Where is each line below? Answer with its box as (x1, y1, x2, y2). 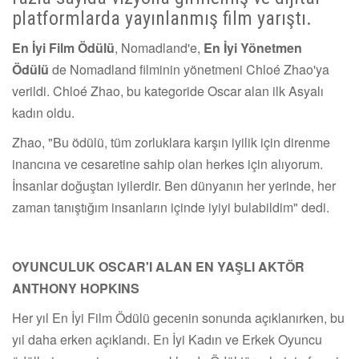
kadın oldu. (12, 103, 75, 122)
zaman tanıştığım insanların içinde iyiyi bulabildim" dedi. (12, 197, 329, 216)
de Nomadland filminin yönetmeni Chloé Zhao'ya (49, 59, 329, 79)
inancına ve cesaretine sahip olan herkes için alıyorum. (12, 154, 323, 173)
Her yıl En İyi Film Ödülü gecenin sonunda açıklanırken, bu (12, 308, 345, 327)
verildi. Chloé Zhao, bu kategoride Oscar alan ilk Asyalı (12, 81, 324, 100)
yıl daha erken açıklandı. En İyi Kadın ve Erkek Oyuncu (12, 329, 322, 349)
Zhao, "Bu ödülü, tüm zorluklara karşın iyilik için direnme (12, 132, 330, 151)
